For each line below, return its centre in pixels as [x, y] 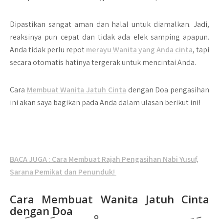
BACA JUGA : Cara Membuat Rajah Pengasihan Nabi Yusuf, [104, 159]
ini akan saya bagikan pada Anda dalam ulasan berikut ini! [105, 102]
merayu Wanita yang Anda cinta [139, 50]
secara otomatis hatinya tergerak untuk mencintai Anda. [103, 62]
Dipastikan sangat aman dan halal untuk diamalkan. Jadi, [109, 24]
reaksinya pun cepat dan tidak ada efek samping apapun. [109, 37]
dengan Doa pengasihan [168, 90]
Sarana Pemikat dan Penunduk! [63, 172]
